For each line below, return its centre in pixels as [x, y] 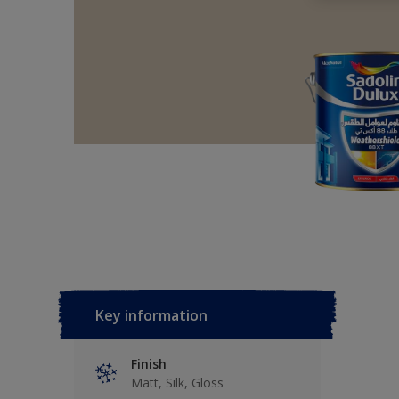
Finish [149, 364]
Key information [151, 315]
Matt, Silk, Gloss [177, 383]
